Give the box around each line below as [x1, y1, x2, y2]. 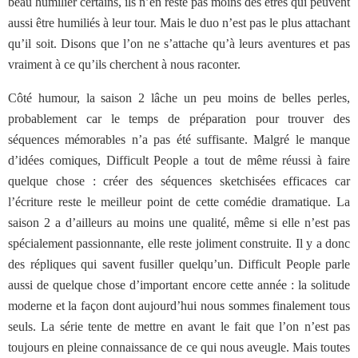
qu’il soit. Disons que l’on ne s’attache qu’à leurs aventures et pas [8, 37, 350, 50]
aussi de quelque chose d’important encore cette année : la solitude [8, 278, 350, 292]
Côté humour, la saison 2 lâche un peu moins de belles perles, [8, 91, 350, 105]
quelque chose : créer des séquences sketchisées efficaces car [8, 174, 350, 188]
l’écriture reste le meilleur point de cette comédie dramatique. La [8, 195, 350, 209]
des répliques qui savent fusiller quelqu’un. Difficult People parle [8, 257, 350, 271]
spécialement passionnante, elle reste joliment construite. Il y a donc [8, 237, 350, 250]
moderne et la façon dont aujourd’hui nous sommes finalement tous [8, 299, 350, 312]
